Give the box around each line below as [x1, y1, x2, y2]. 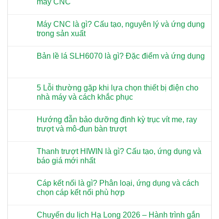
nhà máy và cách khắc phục [37, 93, 133, 102]
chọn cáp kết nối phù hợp [37, 188, 125, 197]
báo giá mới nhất [37, 156, 95, 165]
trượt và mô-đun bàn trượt [37, 125, 127, 133]
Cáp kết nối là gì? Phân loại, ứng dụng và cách [37, 179, 199, 188]
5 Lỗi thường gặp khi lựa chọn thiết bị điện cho [37, 84, 198, 92]
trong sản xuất [37, 29, 86, 38]
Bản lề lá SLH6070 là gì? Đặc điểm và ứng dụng [37, 52, 205, 61]
